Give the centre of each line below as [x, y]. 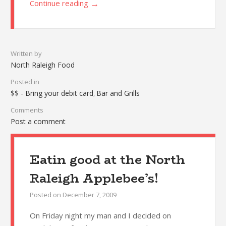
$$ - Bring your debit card [52, 93]
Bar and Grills [118, 93]
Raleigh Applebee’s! [94, 179]
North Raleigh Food [42, 65]
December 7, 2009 [89, 195]
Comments [27, 110]
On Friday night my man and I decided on [100, 216]
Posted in [25, 82]
